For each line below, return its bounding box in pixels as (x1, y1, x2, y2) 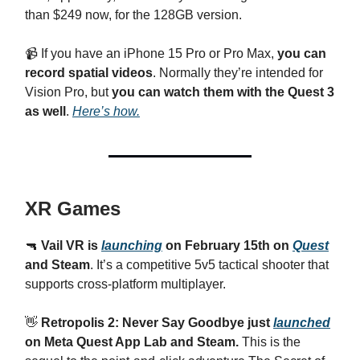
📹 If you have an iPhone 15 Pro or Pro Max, (25, 47, 277, 60)
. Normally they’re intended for (153, 66, 323, 80)
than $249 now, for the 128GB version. (25, 8, 242, 22)
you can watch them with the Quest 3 (112, 85, 334, 99)
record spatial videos (25, 66, 153, 80)
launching (101, 239, 162, 252)
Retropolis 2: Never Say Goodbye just (41, 316, 273, 329)
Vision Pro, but (25, 85, 112, 99)
